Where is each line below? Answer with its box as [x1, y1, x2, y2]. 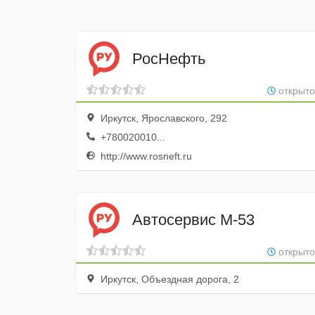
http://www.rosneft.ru [98, 150, 192, 162]
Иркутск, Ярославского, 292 [98, 112, 227, 124]
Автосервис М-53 [132, 210, 255, 229]
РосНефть [132, 49, 205, 67]
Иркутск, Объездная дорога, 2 [98, 274, 239, 285]
